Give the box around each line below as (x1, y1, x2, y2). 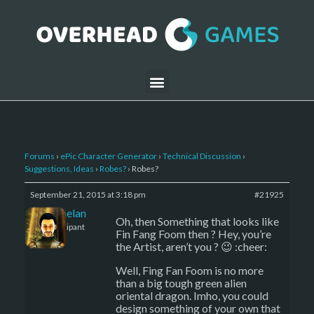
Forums (25, 151, 55, 161)
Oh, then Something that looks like (116, 214, 279, 228)
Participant (45, 221, 85, 232)
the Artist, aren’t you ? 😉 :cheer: (116, 240, 267, 253)
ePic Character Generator (60, 151, 157, 161)
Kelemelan (35, 206, 86, 219)
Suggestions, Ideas (25, 163, 94, 174)
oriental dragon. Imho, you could (116, 289, 268, 302)
